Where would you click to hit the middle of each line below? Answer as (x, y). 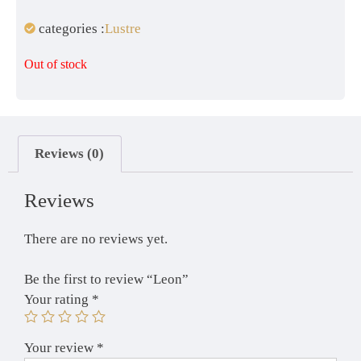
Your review (60, 348)
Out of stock (56, 64)
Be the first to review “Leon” (106, 280)
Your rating (58, 300)
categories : (71, 28)
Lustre (122, 28)
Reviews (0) (70, 154)
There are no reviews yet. (96, 239)
